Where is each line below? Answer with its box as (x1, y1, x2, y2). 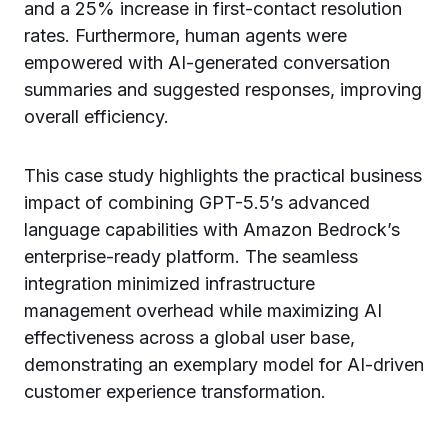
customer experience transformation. (24, 381, 326, 402)
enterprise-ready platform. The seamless (24, 246, 358, 267)
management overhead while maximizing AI (24, 300, 382, 321)
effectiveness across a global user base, (24, 327, 355, 348)
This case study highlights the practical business (24, 165, 422, 186)
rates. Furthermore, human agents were (24, 25, 347, 46)
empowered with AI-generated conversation (24, 52, 390, 73)
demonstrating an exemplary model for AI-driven (24, 354, 424, 375)
